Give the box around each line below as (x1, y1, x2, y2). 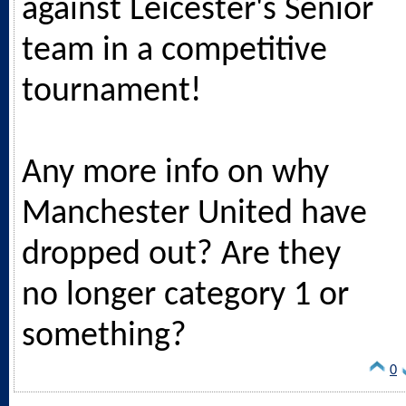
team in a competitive (22, 34, 327, 68)
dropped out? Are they (22, 237, 341, 272)
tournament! (22, 74, 201, 109)
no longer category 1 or (22, 278, 349, 313)
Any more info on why (22, 156, 329, 190)
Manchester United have (22, 197, 367, 231)
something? (22, 319, 187, 353)
